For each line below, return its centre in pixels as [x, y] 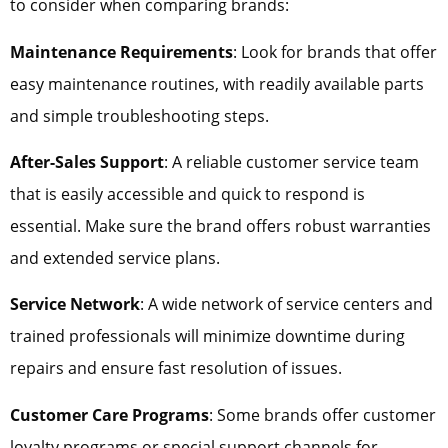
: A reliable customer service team [291, 162]
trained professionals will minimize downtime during [207, 336]
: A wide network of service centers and [286, 304]
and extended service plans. [115, 258]
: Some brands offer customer [322, 414]
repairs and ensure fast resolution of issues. [176, 368]
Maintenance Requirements [121, 51]
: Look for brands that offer [335, 51]
